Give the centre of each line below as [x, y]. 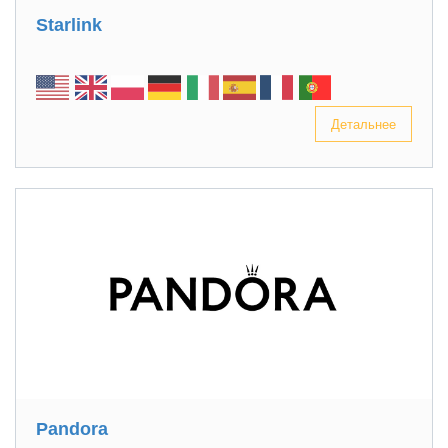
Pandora [72, 429]
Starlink [69, 25]
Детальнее [363, 123]
